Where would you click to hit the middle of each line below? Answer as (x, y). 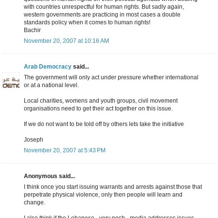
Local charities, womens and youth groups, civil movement (101, 101)
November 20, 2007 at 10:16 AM (66, 41)
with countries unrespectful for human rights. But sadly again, (104, 7)
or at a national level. (51, 85)
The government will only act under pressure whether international (111, 78)
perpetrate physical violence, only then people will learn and (103, 195)
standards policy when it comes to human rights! (87, 23)
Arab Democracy (48, 67)
